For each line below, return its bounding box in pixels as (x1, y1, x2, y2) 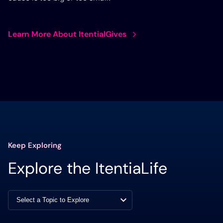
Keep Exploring (8, 140, 62, 150)
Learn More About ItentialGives (8, 28, 126, 39)
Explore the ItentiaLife (8, 157, 167, 179)
